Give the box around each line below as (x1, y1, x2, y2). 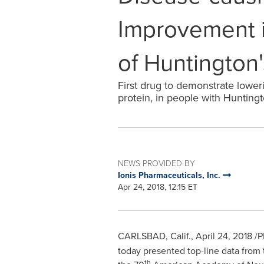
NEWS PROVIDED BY (117, 157, 195, 169)
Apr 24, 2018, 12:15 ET (117, 181, 197, 193)
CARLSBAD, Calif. (117, 229, 191, 242)
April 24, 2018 (195, 229, 252, 242)
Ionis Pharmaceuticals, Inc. (117, 169, 223, 181)
